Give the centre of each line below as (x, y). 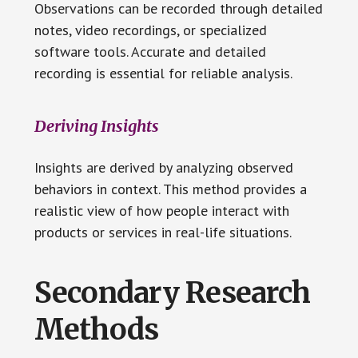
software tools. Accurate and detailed (150, 51)
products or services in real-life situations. (163, 232)
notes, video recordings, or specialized (150, 30)
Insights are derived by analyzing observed (163, 167)
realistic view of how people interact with (161, 210)
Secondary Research (172, 292)
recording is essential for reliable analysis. (163, 73)
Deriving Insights (96, 125)
